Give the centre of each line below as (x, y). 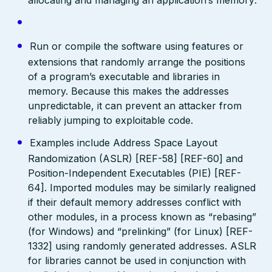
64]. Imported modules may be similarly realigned (142, 187)
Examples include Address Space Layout (123, 142)
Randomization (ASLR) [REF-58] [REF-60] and (136, 158)
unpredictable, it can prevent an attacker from (135, 105)
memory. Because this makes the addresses (129, 91)
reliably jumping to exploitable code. (111, 120)
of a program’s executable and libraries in (124, 76)
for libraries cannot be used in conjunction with (137, 260)
